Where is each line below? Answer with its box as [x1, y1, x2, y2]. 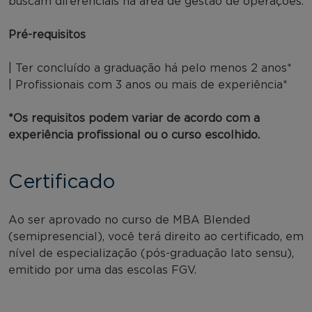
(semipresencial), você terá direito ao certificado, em [8, 231, 304, 242]
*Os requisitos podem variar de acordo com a [8, 112, 260, 124]
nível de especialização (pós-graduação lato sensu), [8, 247, 294, 259]
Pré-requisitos [8, 29, 86, 40]
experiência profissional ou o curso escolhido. [8, 129, 260, 141]
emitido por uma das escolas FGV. [8, 264, 196, 276]
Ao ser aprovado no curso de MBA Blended [8, 214, 250, 226]
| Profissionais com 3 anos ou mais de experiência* [8, 79, 288, 91]
